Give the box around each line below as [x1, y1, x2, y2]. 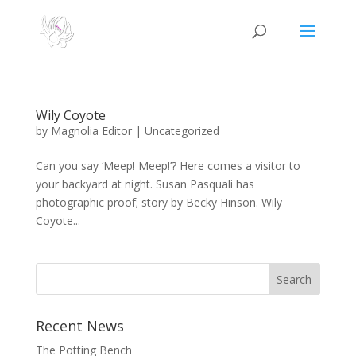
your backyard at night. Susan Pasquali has [35, 176, 254, 192]
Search [277, 271, 312, 287]
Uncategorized [144, 123, 219, 138]
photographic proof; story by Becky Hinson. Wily [35, 195, 282, 210]
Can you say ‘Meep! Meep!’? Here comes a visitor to [35, 158, 300, 173]
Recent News [35, 316, 124, 335]
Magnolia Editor [50, 123, 132, 138]
